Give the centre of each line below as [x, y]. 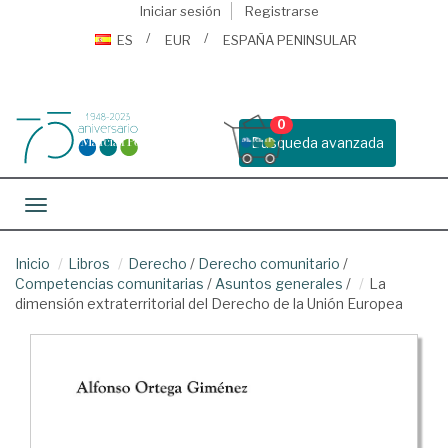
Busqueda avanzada [317, 142]
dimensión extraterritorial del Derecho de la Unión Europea [209, 303]
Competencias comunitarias [109, 283]
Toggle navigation [95, 206]
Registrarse [281, 11]
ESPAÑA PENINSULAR [290, 40]
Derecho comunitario [269, 263]
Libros [89, 263]
